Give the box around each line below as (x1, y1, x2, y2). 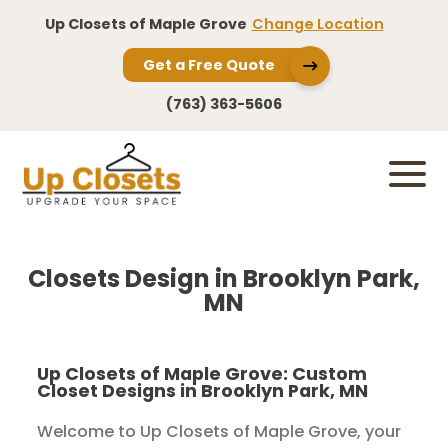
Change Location (251, 14, 384, 34)
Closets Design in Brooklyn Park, (28, 262, 420, 296)
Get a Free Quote (143, 55, 275, 75)
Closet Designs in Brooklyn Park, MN (37, 378, 369, 404)
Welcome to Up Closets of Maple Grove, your (37, 420, 402, 444)
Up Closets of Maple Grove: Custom (37, 361, 368, 387)
